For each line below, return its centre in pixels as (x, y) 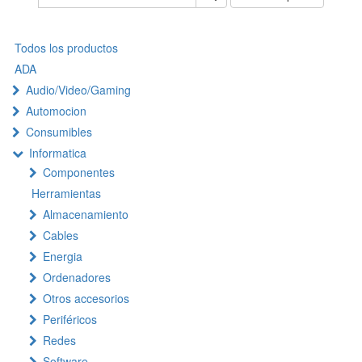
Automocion (56, 111)
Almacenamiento (86, 214)
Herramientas (66, 193)
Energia (63, 256)
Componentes (79, 172)
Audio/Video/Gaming (78, 90)
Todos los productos (66, 48)
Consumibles (59, 132)
